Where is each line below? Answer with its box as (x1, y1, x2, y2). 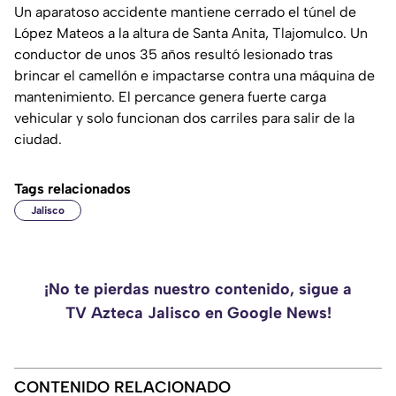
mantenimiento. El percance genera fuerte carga (14, 88, 326, 106)
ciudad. (14, 131, 62, 148)
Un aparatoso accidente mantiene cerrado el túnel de (14, 4, 356, 21)
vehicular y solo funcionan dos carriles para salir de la (14, 110, 354, 127)
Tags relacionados (14, 180, 131, 198)
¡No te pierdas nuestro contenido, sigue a (44, 279, 352, 300)
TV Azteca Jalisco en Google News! (65, 303, 331, 324)
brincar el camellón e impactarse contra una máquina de (14, 67, 375, 85)
